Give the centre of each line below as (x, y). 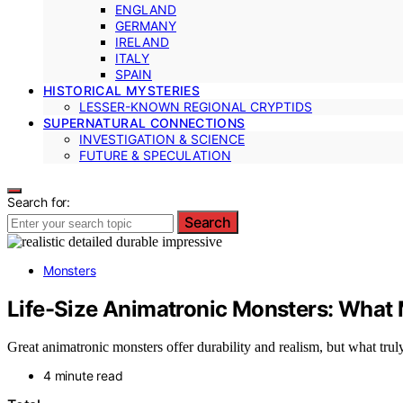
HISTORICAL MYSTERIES (121, 90)
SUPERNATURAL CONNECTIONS (144, 122)
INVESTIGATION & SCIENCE (162, 139)
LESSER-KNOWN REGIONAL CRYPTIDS (196, 106)
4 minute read (83, 376)
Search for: (39, 201)
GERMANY (146, 25)
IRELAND (142, 41)
